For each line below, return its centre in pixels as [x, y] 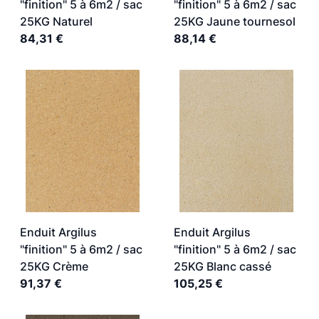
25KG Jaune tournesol [235, 21]
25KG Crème [54, 266]
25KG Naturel [56, 21]
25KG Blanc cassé [223, 266]
